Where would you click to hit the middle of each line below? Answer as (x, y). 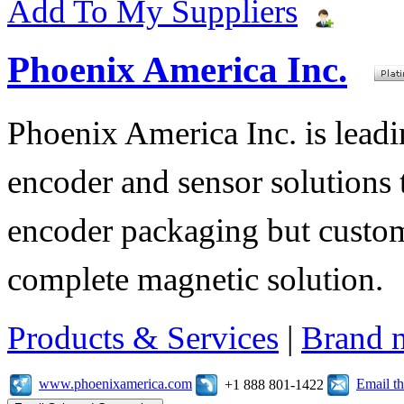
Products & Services (143, 337)
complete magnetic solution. (195, 279)
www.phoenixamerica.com (115, 383)
